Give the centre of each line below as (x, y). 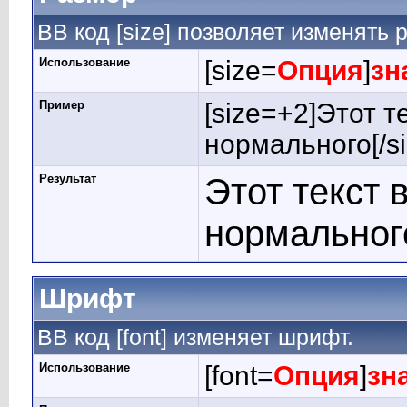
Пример (62, 105)
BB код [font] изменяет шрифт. (195, 337)
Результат (68, 179)
